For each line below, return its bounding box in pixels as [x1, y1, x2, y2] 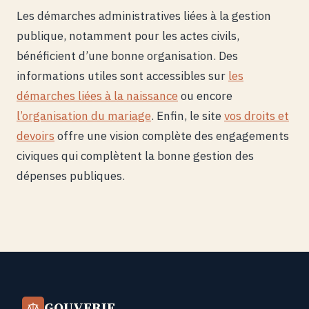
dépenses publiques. [17, 168, 125, 184]
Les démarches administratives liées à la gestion [17, 8, 271, 24]
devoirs [17, 128, 54, 144]
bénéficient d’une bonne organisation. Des [17, 48, 238, 64]
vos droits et [224, 108, 289, 124]
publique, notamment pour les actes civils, [17, 28, 239, 44]
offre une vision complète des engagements [54, 128, 289, 144]
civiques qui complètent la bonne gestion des [17, 148, 254, 164]
